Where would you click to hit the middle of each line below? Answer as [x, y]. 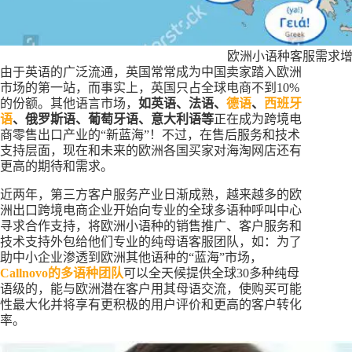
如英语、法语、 [182, 103]
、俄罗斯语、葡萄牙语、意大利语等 [113, 119]
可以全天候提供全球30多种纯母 [211, 273]
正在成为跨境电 [258, 119]
